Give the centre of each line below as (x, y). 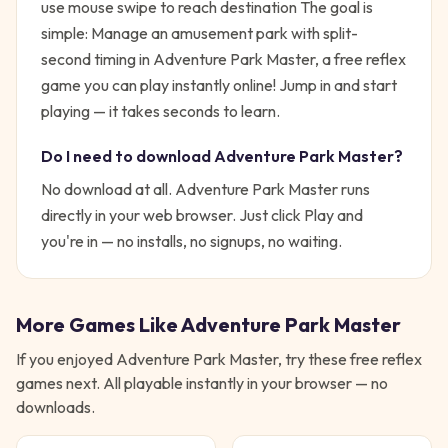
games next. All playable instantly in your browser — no (202, 383)
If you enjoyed (66, 359)
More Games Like (98, 324)
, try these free (330, 359)
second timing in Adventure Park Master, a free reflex (223, 59)
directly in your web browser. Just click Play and (202, 215)
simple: (66, 33)
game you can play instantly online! (158, 85)
